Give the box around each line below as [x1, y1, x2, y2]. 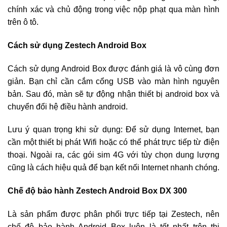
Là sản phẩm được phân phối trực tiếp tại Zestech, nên [8, 210, 219, 219]
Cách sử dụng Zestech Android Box [8, 41, 146, 50]
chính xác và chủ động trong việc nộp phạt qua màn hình [8, 5, 219, 14]
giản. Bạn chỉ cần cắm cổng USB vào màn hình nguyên [8, 77, 219, 86]
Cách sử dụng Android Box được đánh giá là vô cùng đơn [8, 64, 219, 73]
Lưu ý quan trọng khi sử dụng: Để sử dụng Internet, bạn [8, 125, 219, 134]
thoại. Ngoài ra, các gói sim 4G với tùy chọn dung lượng [8, 150, 219, 160]
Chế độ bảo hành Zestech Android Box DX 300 [8, 186, 187, 196]
